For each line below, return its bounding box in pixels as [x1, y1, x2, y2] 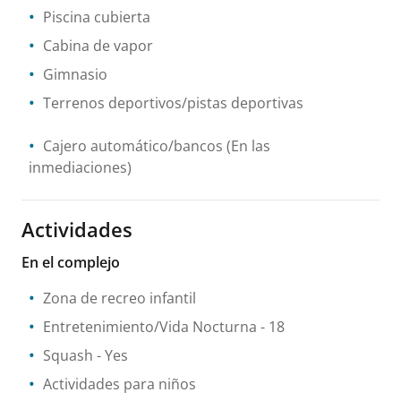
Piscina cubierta [43, 6, 150, 27]
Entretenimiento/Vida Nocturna [43, 316, 257, 337]
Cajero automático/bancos [43, 135, 223, 156]
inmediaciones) [29, 157, 132, 177]
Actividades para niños [43, 373, 196, 394]
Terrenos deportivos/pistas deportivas [43, 92, 303, 113]
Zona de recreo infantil [43, 287, 196, 308]
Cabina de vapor [43, 35, 153, 55]
